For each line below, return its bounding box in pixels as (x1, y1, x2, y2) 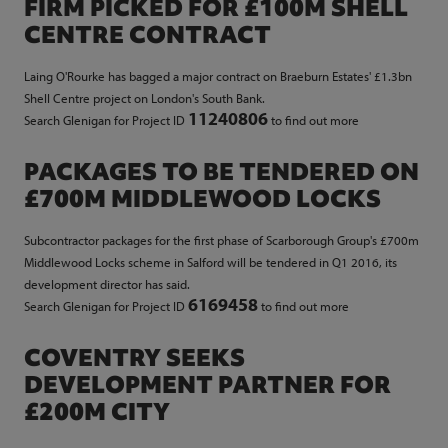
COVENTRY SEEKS (24, 342, 245, 373)
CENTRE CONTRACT (24, 19, 271, 50)
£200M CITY (24, 396, 170, 427)
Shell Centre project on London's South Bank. (24, 90, 265, 106)
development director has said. (24, 276, 190, 292)
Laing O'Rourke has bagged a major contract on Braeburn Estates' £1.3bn (24, 68, 412, 84)
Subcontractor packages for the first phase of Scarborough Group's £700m (24, 232, 419, 248)
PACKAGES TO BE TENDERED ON (24, 156, 419, 187)
